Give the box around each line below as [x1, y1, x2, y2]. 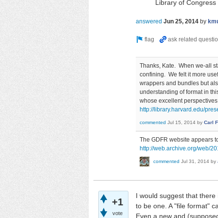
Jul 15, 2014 [167, 120, 196, 126]
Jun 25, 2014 [163, 18, 199, 25]
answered [136, 18, 162, 25]
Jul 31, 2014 [181, 159, 209, 164]
